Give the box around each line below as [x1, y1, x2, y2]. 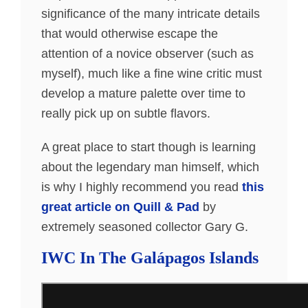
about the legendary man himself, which [41, 160, 259, 174]
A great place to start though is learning [41, 140, 256, 154]
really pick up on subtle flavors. [41, 107, 210, 120]
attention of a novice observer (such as [41, 47, 254, 60]
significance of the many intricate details [41, 7, 260, 21]
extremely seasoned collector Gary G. [41, 220, 248, 234]
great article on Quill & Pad [41, 200, 199, 214]
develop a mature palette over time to [41, 87, 245, 100]
